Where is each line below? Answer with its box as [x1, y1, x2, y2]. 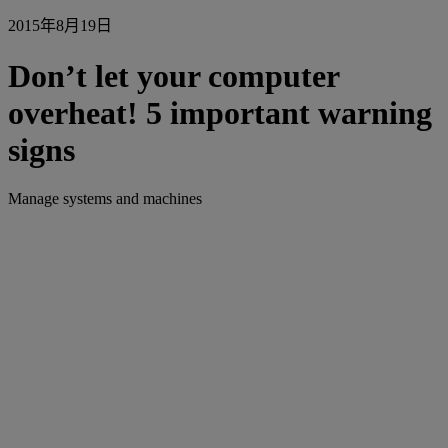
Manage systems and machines [8, 190, 202, 208]
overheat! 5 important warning [8, 94, 432, 131]
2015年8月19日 [8, 17, 112, 35]
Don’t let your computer [8, 57, 339, 94]
